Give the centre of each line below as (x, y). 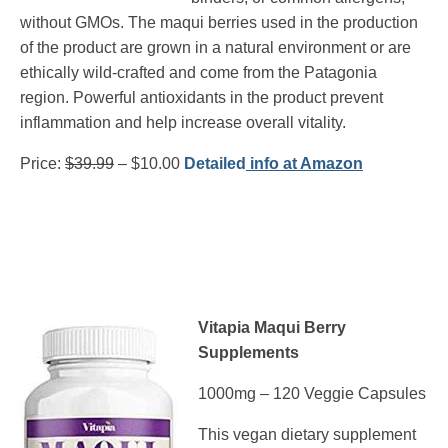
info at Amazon (304, 164)
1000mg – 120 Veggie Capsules (312, 394)
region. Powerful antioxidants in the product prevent (201, 98)
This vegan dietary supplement (307, 435)
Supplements (248, 353)
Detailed (215, 164)
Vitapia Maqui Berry (272, 328)
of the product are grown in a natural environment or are (215, 48)
